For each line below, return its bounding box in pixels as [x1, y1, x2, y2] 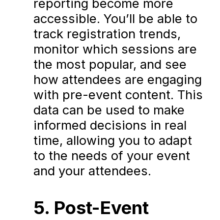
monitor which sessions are [33, 41, 197, 57]
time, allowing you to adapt [33, 133, 192, 148]
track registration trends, [33, 26, 181, 42]
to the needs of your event [33, 148, 191, 164]
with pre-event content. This [33, 87, 203, 103]
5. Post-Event [33, 196, 149, 219]
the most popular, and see [33, 56, 187, 72]
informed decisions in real [33, 117, 187, 133]
